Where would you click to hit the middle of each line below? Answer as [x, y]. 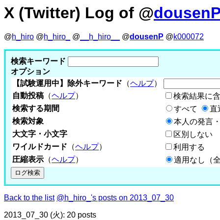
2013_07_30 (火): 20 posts [50, 215]
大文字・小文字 [40, 134]
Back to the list [29, 197]
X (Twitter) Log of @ [79, 13]
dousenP [147, 37]
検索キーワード [39, 61]
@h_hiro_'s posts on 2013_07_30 [115, 197]
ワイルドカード [40, 146]
